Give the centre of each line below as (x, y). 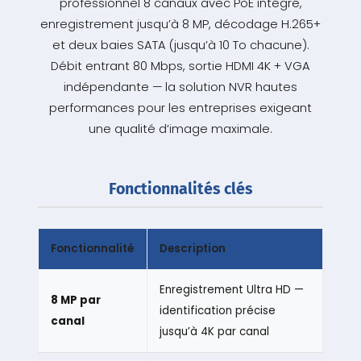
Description (192, 249)
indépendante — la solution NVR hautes (180, 87)
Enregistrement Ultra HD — (231, 290)
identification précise (217, 311)
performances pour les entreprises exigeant (180, 108)
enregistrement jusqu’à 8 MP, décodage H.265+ (180, 25)
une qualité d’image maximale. (180, 129)
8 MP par (75, 301)
